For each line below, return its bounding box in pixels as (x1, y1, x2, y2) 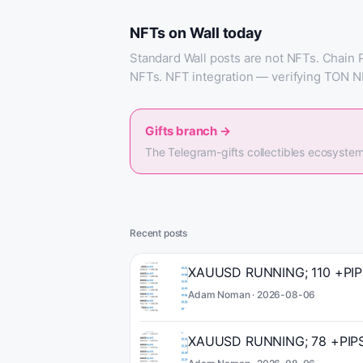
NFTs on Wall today (130, 24, 263, 41)
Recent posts (130, 227, 188, 239)
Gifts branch (145, 123, 218, 139)
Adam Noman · (188, 288, 257, 301)
